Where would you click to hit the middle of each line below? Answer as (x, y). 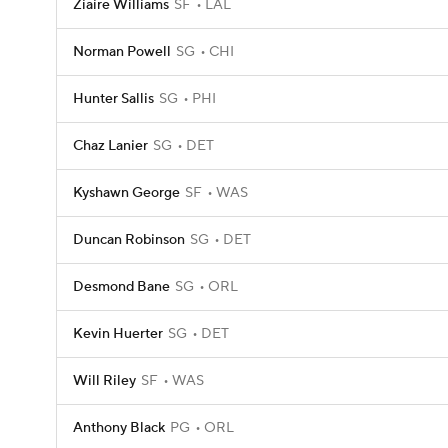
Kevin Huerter (118, 334)
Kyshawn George (126, 193)
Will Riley (104, 381)
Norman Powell (122, 52)
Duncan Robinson (129, 240)
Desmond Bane (121, 287)
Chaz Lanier (110, 146)
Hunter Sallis (113, 99)
